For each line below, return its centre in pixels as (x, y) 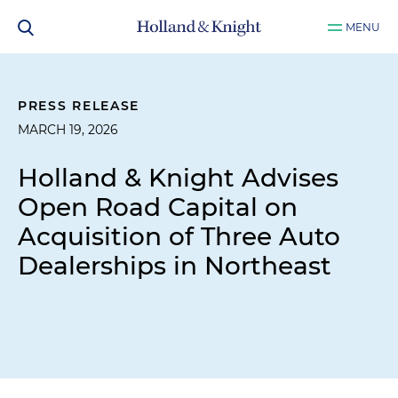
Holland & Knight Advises (178, 178)
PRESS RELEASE (79, 106)
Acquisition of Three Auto (179, 236)
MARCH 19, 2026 (68, 130)
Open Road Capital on (158, 207)
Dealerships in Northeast (175, 266)
